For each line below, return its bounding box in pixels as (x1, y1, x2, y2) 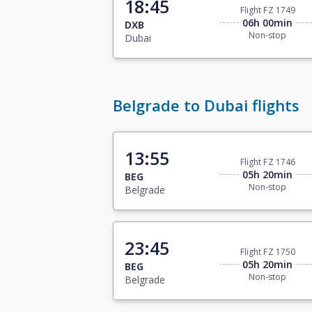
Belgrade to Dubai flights (113, 95, 299, 116)
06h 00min (242, 16, 293, 30)
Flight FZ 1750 (240, 246, 296, 258)
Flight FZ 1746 (240, 156, 296, 169)
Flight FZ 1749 (240, 4, 296, 17)
